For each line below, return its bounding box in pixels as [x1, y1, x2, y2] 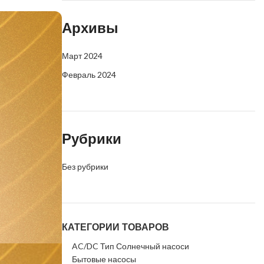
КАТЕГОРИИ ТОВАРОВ [61, 220, 169, 234]
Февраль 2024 [61, 70, 116, 80]
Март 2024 [61, 51, 103, 61]
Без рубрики [61, 161, 108, 171]
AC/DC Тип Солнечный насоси [71, 241, 189, 251]
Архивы [61, 18, 118, 38]
